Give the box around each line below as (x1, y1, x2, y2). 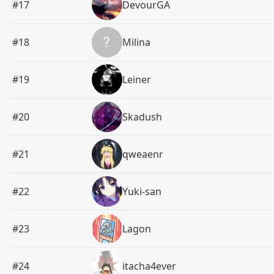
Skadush (122, 110, 163, 124)
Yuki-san (122, 185, 162, 198)
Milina (122, 35, 151, 49)
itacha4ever (122, 259, 177, 273)
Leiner (122, 73, 152, 86)
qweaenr (122, 147, 164, 161)
